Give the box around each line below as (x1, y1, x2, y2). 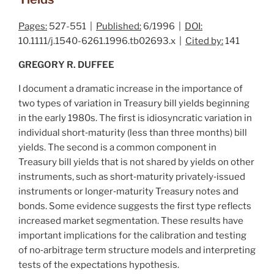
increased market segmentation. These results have (18, 215, 243, 226)
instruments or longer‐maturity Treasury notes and (18, 185, 239, 197)
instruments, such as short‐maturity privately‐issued (18, 171, 245, 182)
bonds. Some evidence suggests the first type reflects (18, 200, 251, 212)
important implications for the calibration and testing (18, 229, 246, 241)
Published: (96, 20, 141, 32)
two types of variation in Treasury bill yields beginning (18, 97, 250, 109)
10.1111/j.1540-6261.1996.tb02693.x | (18, 35, 185, 46)
